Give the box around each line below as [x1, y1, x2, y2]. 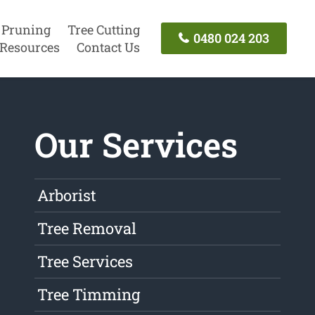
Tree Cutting [67, 20, 140, 38]
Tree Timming [37, 284, 141, 305]
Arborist [37, 185, 97, 206]
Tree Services [37, 251, 134, 272]
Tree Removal [37, 218, 137, 239]
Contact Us [76, 38, 140, 56]
